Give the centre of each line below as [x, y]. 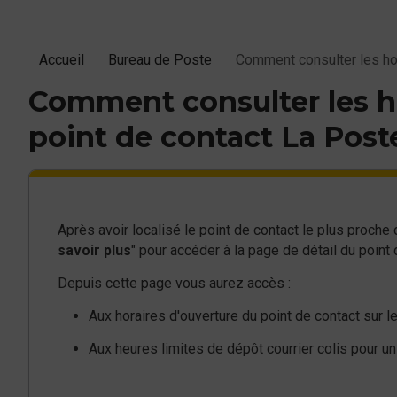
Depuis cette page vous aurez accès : [174, 283]
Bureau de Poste [160, 60]
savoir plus [94, 250]
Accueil [62, 60]
